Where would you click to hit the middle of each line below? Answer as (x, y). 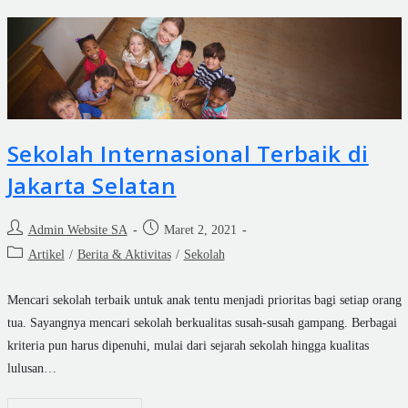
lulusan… (31, 369)
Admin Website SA (77, 230)
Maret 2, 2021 (200, 230)
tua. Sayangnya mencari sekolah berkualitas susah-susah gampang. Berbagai (202, 323)
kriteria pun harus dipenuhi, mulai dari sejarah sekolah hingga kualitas (188, 346)
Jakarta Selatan (92, 186)
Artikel (46, 255)
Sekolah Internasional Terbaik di (188, 154)
